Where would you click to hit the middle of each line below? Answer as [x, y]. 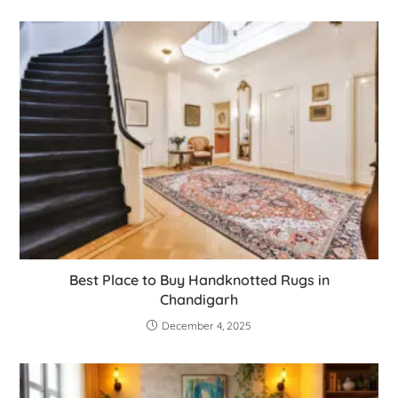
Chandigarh [199, 300]
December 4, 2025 [207, 326]
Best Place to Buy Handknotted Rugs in [199, 280]
